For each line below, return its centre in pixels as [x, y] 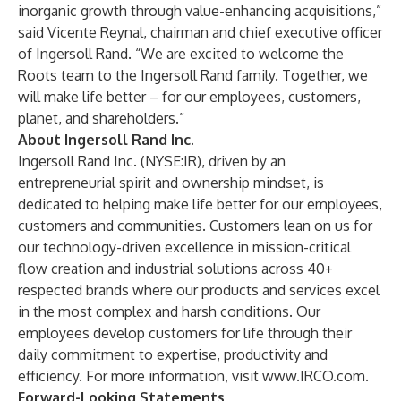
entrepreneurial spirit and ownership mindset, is [171, 183]
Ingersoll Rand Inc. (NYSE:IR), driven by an [152, 161]
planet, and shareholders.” [101, 118]
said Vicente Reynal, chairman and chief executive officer [200, 32]
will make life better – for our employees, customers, [189, 97]
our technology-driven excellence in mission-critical [184, 247]
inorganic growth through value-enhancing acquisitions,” [200, 11]
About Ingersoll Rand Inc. [106, 140]
